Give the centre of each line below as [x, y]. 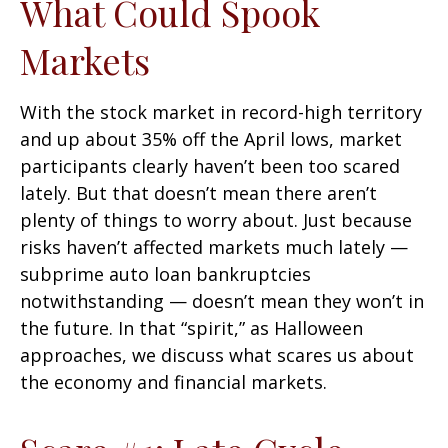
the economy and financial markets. [173, 382]
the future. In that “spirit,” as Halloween [191, 328]
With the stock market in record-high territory [221, 112]
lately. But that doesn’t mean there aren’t [198, 193]
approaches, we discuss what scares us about [217, 355]
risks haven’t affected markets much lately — [214, 247]
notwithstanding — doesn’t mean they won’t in [222, 301]
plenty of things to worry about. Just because [216, 220]
